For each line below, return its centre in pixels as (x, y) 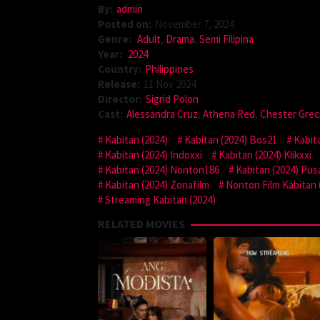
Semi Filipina (226, 39)
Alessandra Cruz (162, 114)
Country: (120, 69)
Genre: (116, 39)
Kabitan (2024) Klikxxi (265, 154)
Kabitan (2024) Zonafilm (157, 184)
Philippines (169, 69)
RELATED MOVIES (141, 223)
